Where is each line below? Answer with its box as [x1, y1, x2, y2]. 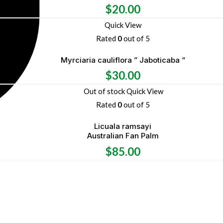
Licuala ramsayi [94, 121, 151, 131]
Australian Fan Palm [87, 131, 159, 141]
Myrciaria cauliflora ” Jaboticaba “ [60, 55, 185, 65]
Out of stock [84, 87, 125, 96]
